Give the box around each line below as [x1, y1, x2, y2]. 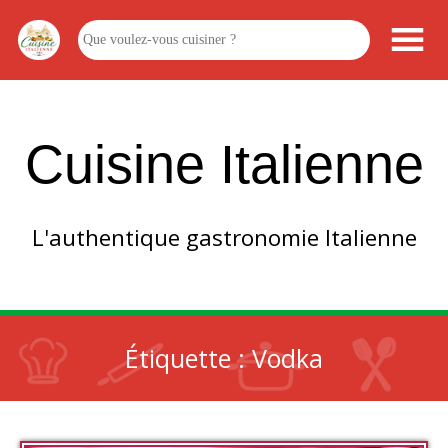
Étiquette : [125, 341, 252, 375]
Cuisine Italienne [24, 134, 424, 194]
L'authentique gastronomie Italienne [31, 222, 417, 253]
